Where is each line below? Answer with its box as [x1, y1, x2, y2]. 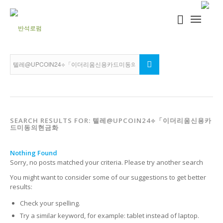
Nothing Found [10, 148, 57, 158]
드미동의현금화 [10, 123, 59, 132]
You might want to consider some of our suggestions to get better [10, 173, 206, 182]
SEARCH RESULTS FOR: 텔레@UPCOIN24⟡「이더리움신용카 [10, 116, 212, 125]
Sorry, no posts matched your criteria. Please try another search [10, 158, 203, 167]
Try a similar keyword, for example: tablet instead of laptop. [20, 211, 199, 221]
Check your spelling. [20, 199, 80, 208]
